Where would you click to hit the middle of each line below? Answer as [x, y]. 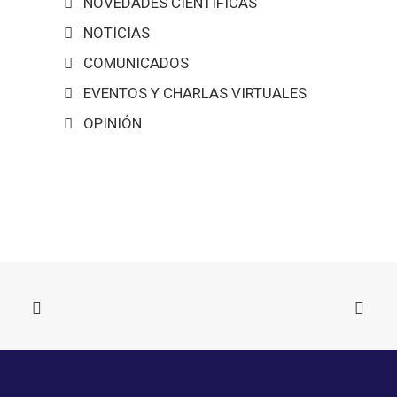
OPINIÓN [113, 123]
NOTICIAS [117, 33]
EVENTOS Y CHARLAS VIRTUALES [195, 93]
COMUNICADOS [136, 63]
